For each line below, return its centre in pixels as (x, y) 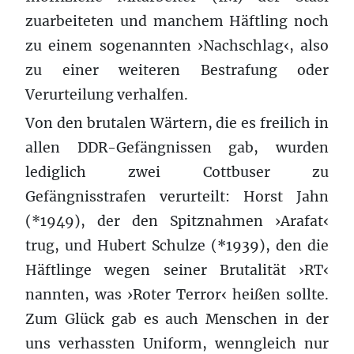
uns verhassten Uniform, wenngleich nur (177, 343)
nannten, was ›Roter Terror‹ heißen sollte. (177, 294)
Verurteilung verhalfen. (107, 94)
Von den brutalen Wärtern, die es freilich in (177, 123)
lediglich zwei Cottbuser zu (177, 172)
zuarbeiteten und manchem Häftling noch (177, 21)
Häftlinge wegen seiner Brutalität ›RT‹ (177, 270)
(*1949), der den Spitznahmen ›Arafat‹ (177, 221)
